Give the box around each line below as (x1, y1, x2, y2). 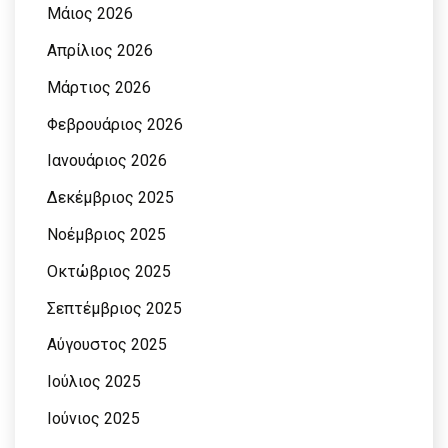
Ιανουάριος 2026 (47, 151, 167, 171)
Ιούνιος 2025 (47, 409, 140, 429)
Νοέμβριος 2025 (47, 225, 166, 245)
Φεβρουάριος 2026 (47, 114, 183, 134)
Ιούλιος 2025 (47, 372, 141, 392)
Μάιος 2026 (47, 4, 133, 24)
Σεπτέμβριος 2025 (47, 298, 182, 318)
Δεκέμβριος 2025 (47, 188, 174, 208)
